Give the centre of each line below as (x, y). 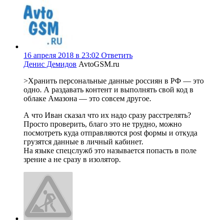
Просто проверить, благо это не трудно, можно (103, 124)
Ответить (117, 55)
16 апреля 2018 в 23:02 (61, 55)
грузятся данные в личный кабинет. (83, 141)
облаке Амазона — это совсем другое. (87, 98)
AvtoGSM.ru (99, 64)
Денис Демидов (50, 64)
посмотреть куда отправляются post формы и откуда (110, 133)
